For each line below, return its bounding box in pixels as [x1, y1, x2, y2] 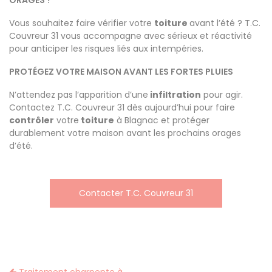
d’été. [9, 140, 33, 152]
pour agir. [201, 89, 243, 101]
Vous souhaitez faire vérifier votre [9, 17, 154, 29]
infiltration [148, 89, 201, 101]
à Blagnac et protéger [114, 114, 209, 126]
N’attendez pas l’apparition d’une [9, 89, 148, 101]
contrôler [9, 114, 54, 126]
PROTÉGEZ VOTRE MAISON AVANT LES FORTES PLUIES [9, 66, 233, 78]
